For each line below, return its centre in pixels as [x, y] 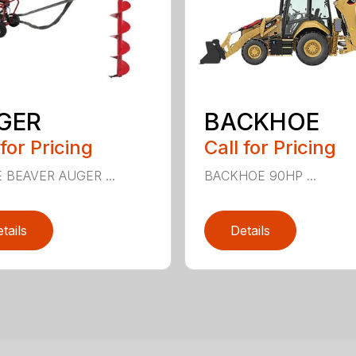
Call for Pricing [270, 148]
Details [250, 231]
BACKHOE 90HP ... [260, 176]
